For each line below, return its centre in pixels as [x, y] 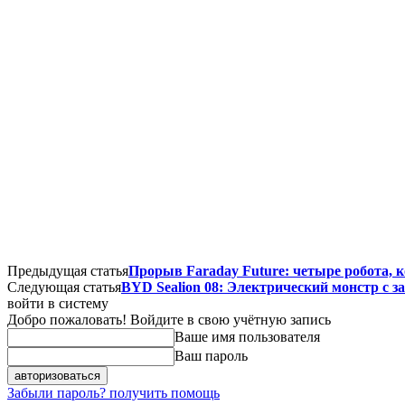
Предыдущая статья [68, 270]
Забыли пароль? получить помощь [113, 392]
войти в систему [58, 303]
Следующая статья [64, 287]
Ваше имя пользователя [247, 336]
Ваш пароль [211, 355]
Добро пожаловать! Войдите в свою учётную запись [169, 319]
